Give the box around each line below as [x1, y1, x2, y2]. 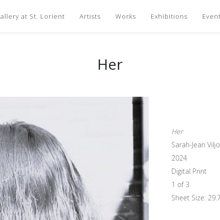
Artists [80, 11, 101, 21]
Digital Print [171, 166, 207, 176]
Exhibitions [151, 11, 188, 21]
